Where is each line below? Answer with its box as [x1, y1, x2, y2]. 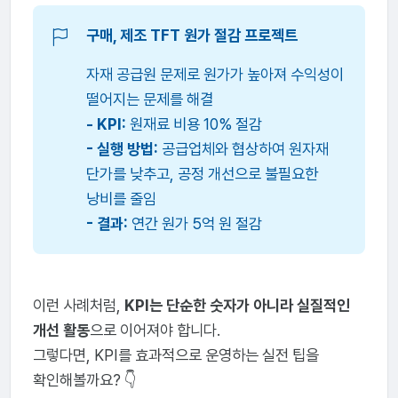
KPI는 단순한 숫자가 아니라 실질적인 [123, 296, 350, 315]
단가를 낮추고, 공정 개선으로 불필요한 [85, 164, 318, 184]
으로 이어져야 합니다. [89, 321, 220, 340]
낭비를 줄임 [85, 189, 156, 209]
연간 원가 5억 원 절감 [127, 214, 262, 234]
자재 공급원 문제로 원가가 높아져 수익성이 [85, 65, 344, 84]
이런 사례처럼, [32, 296, 124, 315]
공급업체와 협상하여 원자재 [157, 139, 329, 159]
